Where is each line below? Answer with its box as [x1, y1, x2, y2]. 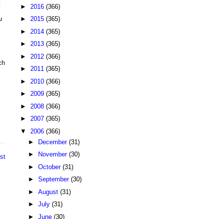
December [38, 138, 69, 146]
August [38, 188, 60, 196]
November [38, 151, 69, 158]
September [38, 175, 71, 183]
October [38, 163, 63, 171]
